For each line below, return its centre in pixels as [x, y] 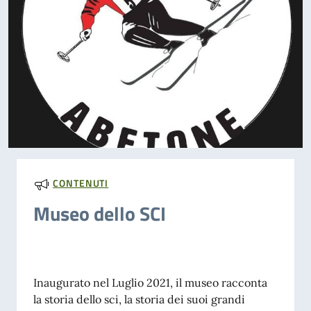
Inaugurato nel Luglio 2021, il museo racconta [150, 283]
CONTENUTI [81, 183]
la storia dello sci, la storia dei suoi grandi [139, 300]
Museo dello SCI [100, 214]
